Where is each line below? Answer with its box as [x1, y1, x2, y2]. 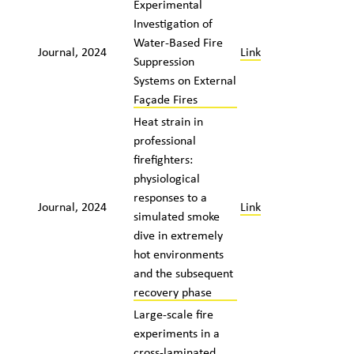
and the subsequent [133, 264, 233, 281]
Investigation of [133, 14, 213, 32]
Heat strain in [133, 112, 203, 130]
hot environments [133, 245, 224, 262]
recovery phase [133, 283, 212, 300]
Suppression [133, 52, 194, 70]
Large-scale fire [133, 305, 213, 322]
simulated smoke [133, 207, 220, 224]
